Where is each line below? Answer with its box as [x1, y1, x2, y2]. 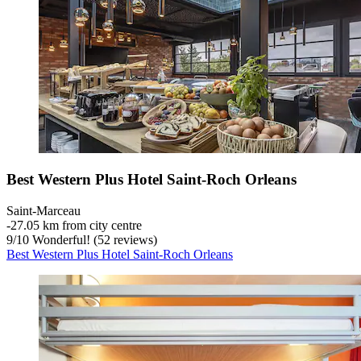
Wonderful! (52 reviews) [29, 233, 157, 247]
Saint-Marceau [6, 204, 81, 218]
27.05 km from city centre [10, 218, 142, 233]
